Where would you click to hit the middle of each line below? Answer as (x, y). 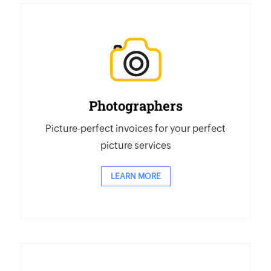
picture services (135, 145)
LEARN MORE (135, 176)
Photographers (135, 106)
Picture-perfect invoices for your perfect (135, 129)
